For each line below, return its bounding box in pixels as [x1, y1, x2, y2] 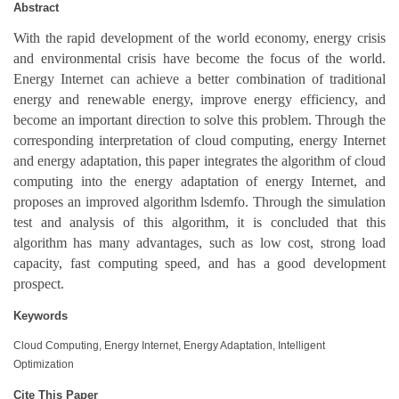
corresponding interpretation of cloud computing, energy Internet [13, 132, 386, 148]
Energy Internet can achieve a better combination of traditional [13, 70, 386, 86]
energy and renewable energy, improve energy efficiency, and [13, 91, 386, 107]
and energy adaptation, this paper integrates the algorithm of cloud [13, 152, 386, 168]
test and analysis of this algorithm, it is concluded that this [13, 214, 386, 230]
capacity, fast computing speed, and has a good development [13, 255, 386, 271]
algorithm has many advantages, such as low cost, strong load [13, 234, 386, 250]
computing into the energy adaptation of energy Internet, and [13, 173, 386, 189]
